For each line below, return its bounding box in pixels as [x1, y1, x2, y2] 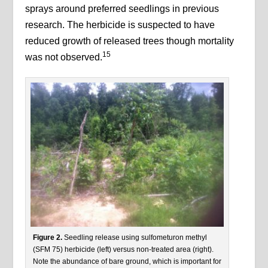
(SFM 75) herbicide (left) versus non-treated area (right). [33, 245, 214, 254]
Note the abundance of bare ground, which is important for [33, 257, 222, 266]
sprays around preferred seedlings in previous [25, 4, 220, 14]
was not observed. [25, 52, 103, 63]
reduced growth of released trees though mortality [25, 36, 234, 47]
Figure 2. [33, 233, 63, 242]
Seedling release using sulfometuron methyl [62, 233, 208, 242]
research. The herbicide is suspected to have [25, 20, 215, 31]
